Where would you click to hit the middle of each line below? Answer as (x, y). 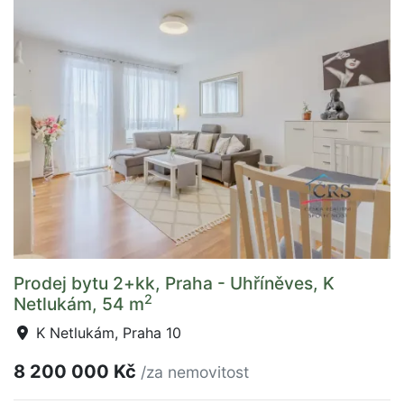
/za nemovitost (195, 372)
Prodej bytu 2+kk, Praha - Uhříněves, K (174, 283)
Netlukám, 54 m (79, 304)
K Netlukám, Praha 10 (106, 333)
